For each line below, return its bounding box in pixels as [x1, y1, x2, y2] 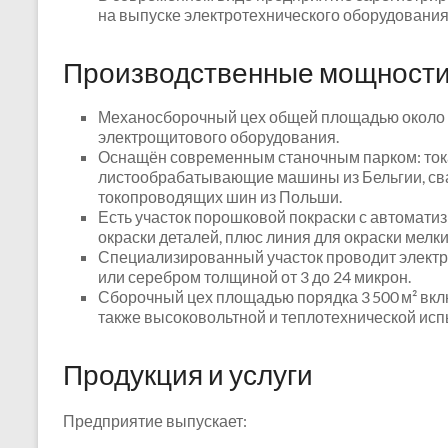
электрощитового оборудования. [98, 127, 339, 146]
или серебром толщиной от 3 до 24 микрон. [98, 267, 411, 286]
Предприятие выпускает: [63, 411, 247, 430]
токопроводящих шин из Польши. [98, 187, 342, 206]
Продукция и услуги [63, 357, 313, 391]
